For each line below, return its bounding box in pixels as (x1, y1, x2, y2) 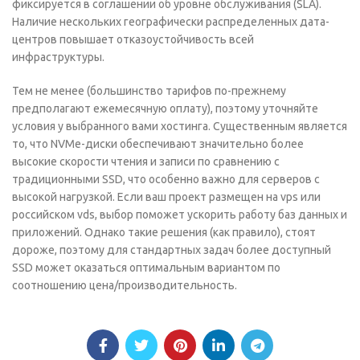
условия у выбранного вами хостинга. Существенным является (12, 120, 347, 133)
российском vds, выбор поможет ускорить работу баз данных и (12, 208, 347, 221)
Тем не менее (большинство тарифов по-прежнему (12, 84, 286, 97)
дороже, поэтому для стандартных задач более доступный (12, 243, 331, 256)
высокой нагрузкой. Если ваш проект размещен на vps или (12, 190, 321, 203)
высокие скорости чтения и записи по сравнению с (12, 155, 280, 168)
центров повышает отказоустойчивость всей (12, 33, 254, 46)
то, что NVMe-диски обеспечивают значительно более (12, 137, 304, 150)
